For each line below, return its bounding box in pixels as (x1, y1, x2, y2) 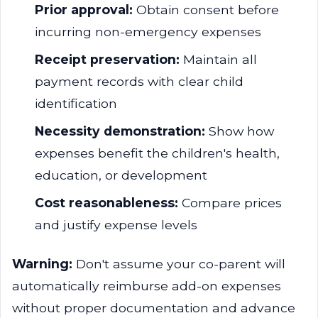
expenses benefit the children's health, (35, 146, 280, 160)
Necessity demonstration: (35, 124, 205, 138)
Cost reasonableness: (35, 195, 178, 210)
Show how (205, 124, 274, 138)
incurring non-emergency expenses (35, 24, 261, 39)
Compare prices (178, 195, 282, 210)
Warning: (12, 256, 72, 271)
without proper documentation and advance (12, 300, 295, 315)
